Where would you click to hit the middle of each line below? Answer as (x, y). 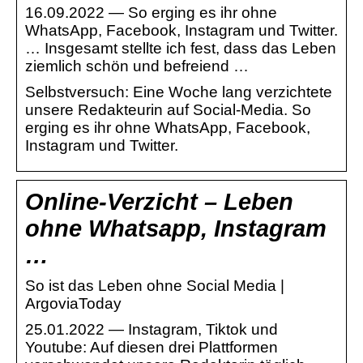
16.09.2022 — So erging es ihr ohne (151, 12)
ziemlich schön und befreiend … (137, 66)
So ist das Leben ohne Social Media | (155, 285)
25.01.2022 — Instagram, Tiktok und (152, 329)
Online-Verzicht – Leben (159, 201)
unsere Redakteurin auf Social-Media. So (168, 109)
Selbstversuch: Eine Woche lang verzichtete (179, 92)
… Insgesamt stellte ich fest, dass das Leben (181, 48)
